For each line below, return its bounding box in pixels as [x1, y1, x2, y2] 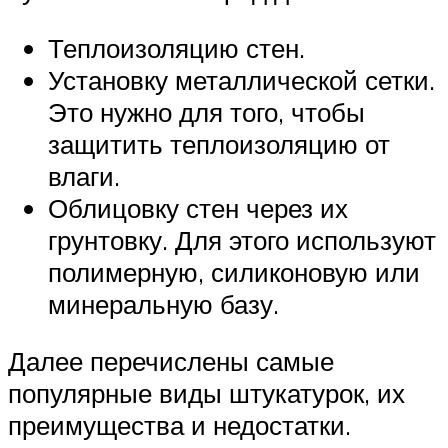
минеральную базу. [48, 287, 279, 320]
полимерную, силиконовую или [48, 255, 420, 288]
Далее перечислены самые [8, 345, 334, 378]
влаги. [48, 159, 120, 192]
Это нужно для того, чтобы [48, 95, 365, 128]
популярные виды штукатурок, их [8, 377, 405, 410]
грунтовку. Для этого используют [48, 223, 436, 256]
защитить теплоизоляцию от [48, 127, 390, 160]
